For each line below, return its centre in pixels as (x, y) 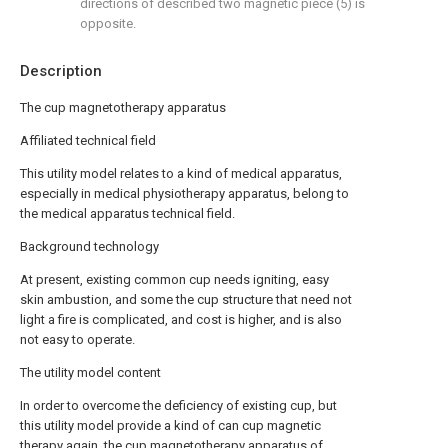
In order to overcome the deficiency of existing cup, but (178, 405)
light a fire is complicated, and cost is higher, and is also (181, 319)
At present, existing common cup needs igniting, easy (174, 279)
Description (61, 71)
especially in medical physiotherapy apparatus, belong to (184, 193)
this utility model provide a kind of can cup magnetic (170, 425)
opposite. (108, 23)
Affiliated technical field (88, 140)
